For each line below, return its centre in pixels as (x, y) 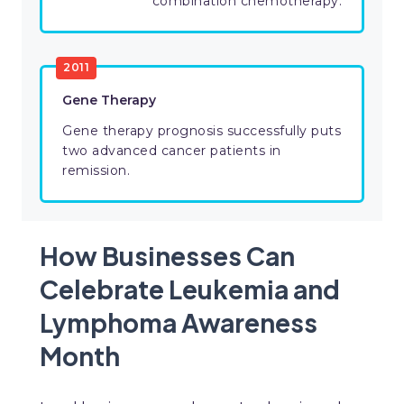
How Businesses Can (167, 256)
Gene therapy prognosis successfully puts (202, 131)
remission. (96, 171)
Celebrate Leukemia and (190, 289)
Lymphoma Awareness (179, 323)
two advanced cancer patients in (172, 151)
